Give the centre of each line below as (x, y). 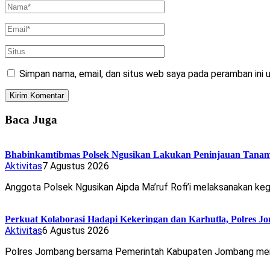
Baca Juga (31, 119)
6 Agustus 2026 (76, 230)
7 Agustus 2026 (76, 166)
